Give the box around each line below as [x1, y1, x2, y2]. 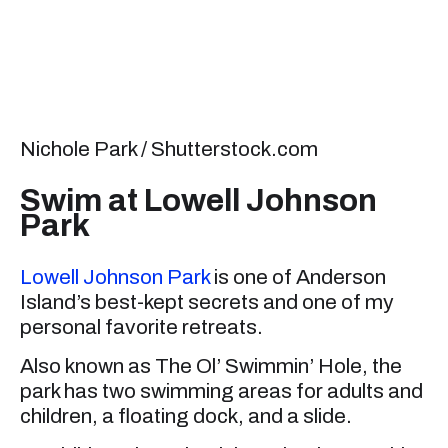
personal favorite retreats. [20, 315, 263, 338]
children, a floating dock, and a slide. [20, 405, 352, 427]
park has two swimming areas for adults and [20, 380, 423, 402]
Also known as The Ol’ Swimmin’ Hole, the [20, 355, 402, 377]
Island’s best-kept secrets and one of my [20, 290, 394, 313]
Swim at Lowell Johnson [20, 183, 377, 219]
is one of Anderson [210, 265, 386, 288]
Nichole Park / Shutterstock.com [20, 138, 318, 161]
